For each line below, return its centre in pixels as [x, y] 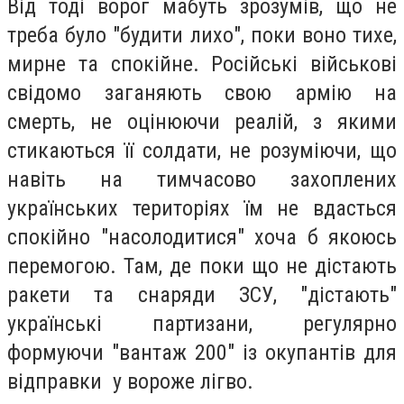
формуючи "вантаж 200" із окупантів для [202, 353]
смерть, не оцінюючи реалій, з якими [202, 122]
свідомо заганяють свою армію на [202, 93]
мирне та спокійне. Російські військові [202, 64]
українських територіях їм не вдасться [202, 209]
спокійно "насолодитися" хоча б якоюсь [202, 238]
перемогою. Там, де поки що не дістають [202, 266]
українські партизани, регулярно [202, 324]
